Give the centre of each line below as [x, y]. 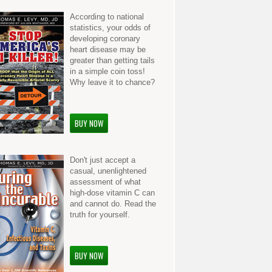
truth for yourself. [100, 215]
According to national [107, 17]
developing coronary [105, 39]
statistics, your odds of [110, 28]
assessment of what [106, 182]
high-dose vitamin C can [113, 193]
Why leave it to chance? [113, 82]
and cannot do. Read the [113, 204]
